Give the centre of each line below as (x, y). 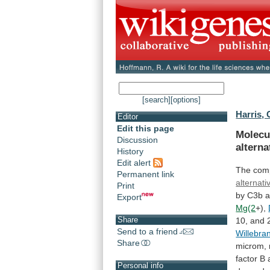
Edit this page (146, 129)
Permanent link (146, 174)
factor (247, 258)
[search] (156, 100)
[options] (186, 100)
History (130, 152)
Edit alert (135, 162)
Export (129, 197)
